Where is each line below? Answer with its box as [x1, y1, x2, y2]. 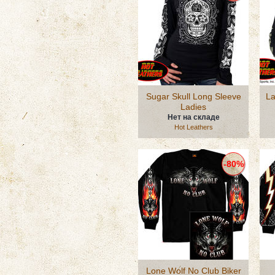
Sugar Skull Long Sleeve [145, 91, 241, 101]
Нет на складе [167, 113, 220, 122]
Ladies [180, 102, 206, 112]
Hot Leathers [174, 123, 213, 131]
